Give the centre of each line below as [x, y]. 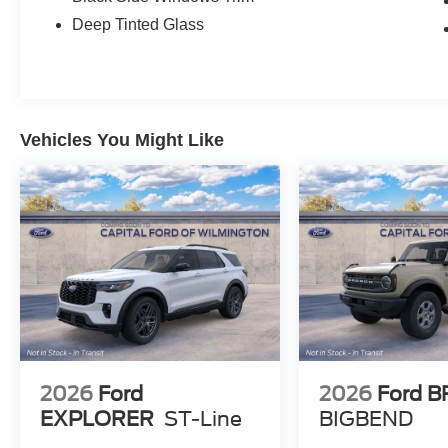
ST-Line [203, 418]
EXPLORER [97, 418]
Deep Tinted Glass [138, 25]
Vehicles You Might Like [122, 140]
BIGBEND [366, 418]
